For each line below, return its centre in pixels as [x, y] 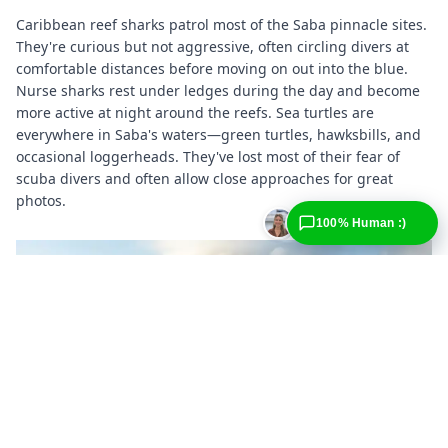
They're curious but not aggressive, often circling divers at [212, 46]
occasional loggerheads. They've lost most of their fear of [208, 156]
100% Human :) [361, 223]
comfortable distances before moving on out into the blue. [212, 68]
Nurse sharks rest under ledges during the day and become [218, 90]
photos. [41, 200]
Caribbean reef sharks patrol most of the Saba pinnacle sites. [221, 24]
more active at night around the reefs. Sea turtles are [195, 112]
